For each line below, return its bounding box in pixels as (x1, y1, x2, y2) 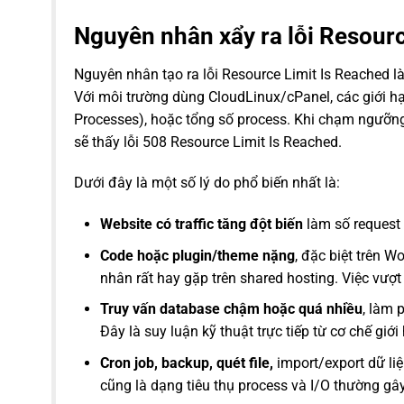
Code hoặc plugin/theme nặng (100, 246, 295, 264)
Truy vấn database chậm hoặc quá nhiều (100, 300, 363, 318)
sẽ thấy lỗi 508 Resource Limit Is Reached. (74, 133, 342, 151)
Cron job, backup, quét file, (100, 353, 273, 372)
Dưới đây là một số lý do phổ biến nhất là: (74, 174, 340, 192)
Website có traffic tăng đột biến (100, 216, 303, 234)
